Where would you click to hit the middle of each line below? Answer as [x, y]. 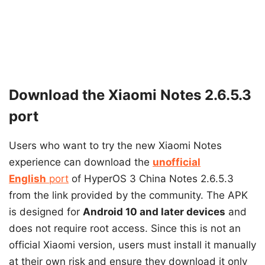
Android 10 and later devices [154, 211]
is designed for [46, 211]
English [28, 178]
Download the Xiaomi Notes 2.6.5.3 [130, 95]
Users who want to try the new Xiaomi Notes [115, 145]
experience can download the [81, 162]
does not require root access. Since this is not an [125, 228]
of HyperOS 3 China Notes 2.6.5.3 [151, 178]
